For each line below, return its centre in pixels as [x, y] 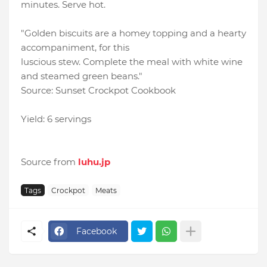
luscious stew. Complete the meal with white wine [132, 62]
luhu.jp [94, 162]
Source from [49, 162]
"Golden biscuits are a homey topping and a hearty [133, 33]
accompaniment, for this [75, 48]
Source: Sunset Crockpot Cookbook [98, 91]
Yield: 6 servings [56, 119]
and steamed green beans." [82, 76]
